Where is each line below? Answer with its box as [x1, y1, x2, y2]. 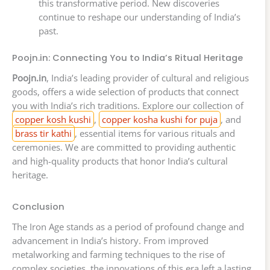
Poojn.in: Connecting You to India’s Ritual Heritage [12, 52, 243, 64]
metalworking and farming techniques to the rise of [12, 248, 225, 261]
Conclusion [12, 201, 64, 213]
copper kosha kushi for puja [102, 113, 218, 126]
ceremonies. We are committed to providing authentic [12, 141, 236, 154]
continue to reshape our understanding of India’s [38, 11, 240, 24]
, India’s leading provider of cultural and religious [46, 72, 249, 84]
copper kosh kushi [15, 113, 91, 126]
